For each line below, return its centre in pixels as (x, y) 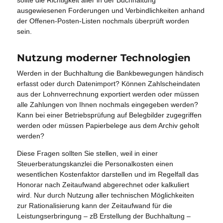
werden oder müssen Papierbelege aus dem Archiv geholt (108, 126)
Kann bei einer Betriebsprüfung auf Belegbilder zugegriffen (110, 115)
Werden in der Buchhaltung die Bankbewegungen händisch (111, 73)
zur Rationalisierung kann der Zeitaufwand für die (95, 206)
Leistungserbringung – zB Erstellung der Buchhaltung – (104, 216)
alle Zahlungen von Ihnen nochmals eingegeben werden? (108, 105)
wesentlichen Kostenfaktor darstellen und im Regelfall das (108, 174)
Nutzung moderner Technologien (104, 57)
